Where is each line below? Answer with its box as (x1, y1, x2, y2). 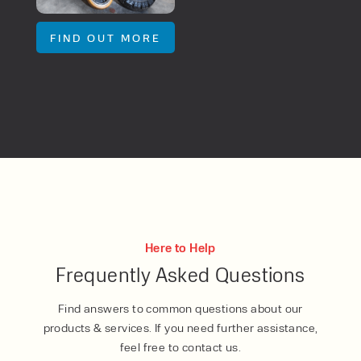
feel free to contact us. (119, 339, 242, 355)
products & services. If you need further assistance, (43, 320, 318, 335)
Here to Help (145, 240, 216, 256)
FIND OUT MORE (49, 31, 161, 45)
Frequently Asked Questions (56, 261, 305, 288)
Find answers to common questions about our (58, 301, 303, 316)
